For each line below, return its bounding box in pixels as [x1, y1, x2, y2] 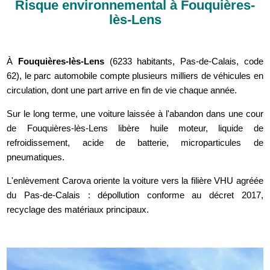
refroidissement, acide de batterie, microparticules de [7, 137, 263, 148]
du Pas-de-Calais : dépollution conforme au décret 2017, [7, 190, 263, 201]
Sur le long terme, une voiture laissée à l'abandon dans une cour [7, 108, 263, 119]
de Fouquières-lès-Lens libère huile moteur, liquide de [7, 123, 263, 134]
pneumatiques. [7, 152, 65, 163]
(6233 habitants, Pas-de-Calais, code [104, 56, 263, 67]
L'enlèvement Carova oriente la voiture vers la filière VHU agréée [7, 175, 263, 186]
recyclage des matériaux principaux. [7, 204, 149, 215]
